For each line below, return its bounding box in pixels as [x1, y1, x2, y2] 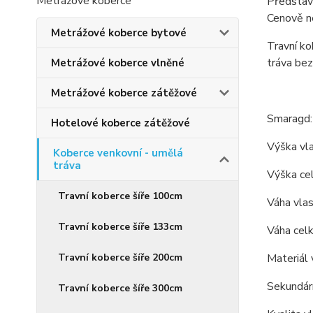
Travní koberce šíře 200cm [58, 251, 182, 264]
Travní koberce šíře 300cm [58, 282, 182, 295]
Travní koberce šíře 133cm [58, 220, 182, 233]
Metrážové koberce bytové [51, 26, 187, 40]
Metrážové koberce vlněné [51, 56, 184, 70]
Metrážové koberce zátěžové [51, 86, 197, 100]
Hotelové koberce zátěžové [51, 116, 190, 130]
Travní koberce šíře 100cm [58, 189, 182, 203]
